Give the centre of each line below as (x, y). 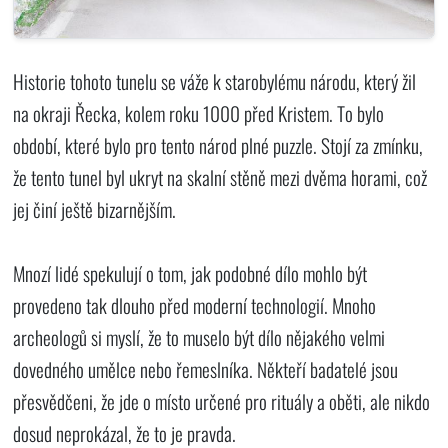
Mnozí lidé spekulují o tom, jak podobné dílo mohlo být (190, 273)
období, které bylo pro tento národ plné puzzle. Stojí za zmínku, (218, 145)
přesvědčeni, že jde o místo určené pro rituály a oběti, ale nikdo (222, 401)
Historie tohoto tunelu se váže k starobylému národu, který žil (215, 81)
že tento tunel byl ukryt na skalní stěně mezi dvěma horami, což (220, 177)
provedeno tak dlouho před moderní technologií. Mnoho (195, 305)
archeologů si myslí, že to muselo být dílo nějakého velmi (199, 337)
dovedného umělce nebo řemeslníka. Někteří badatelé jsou (206, 369)
